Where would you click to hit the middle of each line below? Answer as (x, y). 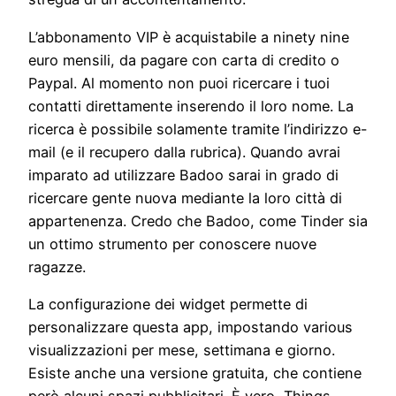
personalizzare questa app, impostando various (190, 327)
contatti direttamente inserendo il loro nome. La (191, 106)
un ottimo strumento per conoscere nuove (172, 244)
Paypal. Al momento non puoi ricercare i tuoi (179, 83)
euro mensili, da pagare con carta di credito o (184, 60)
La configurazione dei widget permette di (168, 304)
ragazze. (57, 267)
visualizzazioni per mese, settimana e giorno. (182, 350)
